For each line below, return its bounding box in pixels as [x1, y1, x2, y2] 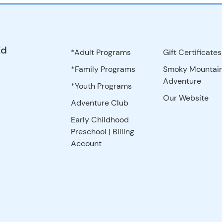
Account [71, 138, 102, 149]
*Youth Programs [71, 80, 132, 91]
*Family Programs [71, 63, 136, 74]
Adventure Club [71, 97, 129, 108]
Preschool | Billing [71, 126, 135, 137]
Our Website [163, 92, 209, 103]
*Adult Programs [71, 47, 131, 57]
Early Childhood [71, 114, 129, 125]
